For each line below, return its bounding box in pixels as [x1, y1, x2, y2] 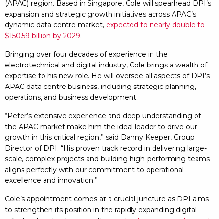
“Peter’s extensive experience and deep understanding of [5, 111, 201, 120]
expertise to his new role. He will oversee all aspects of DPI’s [5, 71, 210, 80]
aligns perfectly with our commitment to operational [5, 165, 184, 174]
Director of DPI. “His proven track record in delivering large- [5, 144, 207, 153]
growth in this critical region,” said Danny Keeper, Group [5, 133, 195, 142]
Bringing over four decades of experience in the [5, 50, 168, 59]
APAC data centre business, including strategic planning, [5, 82, 196, 91]
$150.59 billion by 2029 [5, 31, 80, 40]
